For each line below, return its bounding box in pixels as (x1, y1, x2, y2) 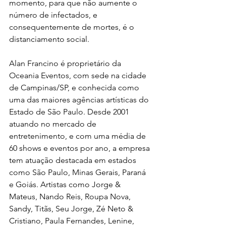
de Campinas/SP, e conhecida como (9, 83, 141, 92)
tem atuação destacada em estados (9, 155, 138, 165)
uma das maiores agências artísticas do (9, 95, 151, 104)
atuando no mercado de (9, 119, 98, 129)
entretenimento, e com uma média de (9, 131, 148, 141)
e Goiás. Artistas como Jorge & (9, 180, 123, 189)
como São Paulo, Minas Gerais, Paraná (9, 167, 148, 177)
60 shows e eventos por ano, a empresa (9, 143, 152, 153)
